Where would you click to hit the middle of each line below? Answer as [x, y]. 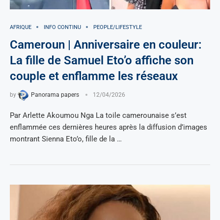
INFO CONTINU [62, 27]
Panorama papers [55, 95]
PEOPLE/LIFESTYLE [118, 27]
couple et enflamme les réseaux [94, 76]
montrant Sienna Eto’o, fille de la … [66, 139]
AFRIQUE [21, 27]
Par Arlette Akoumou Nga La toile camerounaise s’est [98, 115]
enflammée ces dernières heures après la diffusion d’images [109, 127]
